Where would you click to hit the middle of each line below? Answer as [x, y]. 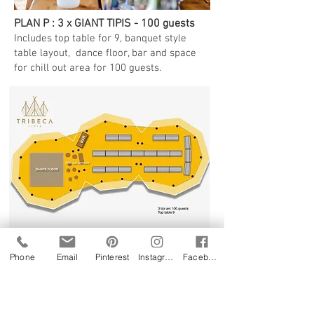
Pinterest [112, 257]
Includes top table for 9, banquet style [100, 39]
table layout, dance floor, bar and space [105, 53]
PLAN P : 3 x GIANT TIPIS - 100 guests [106, 24]
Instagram [169, 257]
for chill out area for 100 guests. [89, 68]
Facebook [212, 257]
